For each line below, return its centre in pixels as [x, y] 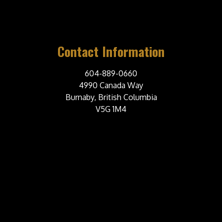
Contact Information [111, 52]
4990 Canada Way [111, 85]
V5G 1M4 [111, 109]
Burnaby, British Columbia [111, 97]
